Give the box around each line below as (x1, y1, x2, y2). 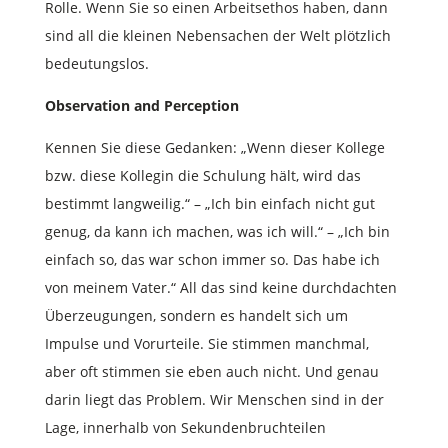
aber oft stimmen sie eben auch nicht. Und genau (44, 361, 379, 381)
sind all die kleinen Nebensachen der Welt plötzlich (44, 25, 391, 45)
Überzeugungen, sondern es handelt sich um (44, 305, 348, 325)
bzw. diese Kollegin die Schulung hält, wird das (44, 165, 361, 185)
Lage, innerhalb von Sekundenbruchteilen (44, 417, 326, 437)
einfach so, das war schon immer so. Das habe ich (44, 249, 380, 269)
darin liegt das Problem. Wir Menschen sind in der (44, 389, 384, 409)
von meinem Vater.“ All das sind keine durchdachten (44, 277, 397, 297)
